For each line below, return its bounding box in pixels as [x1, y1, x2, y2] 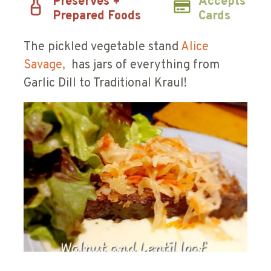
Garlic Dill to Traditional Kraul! [24, 75, 187, 91]
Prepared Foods [53, 8, 141, 24]
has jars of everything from [68, 57, 220, 73]
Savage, [24, 57, 68, 73]
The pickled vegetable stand [24, 39, 181, 55]
